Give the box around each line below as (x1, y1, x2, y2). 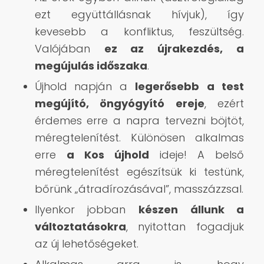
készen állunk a (138, 202, 245, 217)
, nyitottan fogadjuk (126, 219, 245, 234)
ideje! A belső (149, 147, 245, 162)
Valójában (34, 41, 104, 56)
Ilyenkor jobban (34, 202, 138, 217)
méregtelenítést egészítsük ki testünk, (34, 164, 245, 179)
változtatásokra (34, 219, 126, 234)
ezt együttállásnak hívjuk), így (34, 6, 245, 22)
